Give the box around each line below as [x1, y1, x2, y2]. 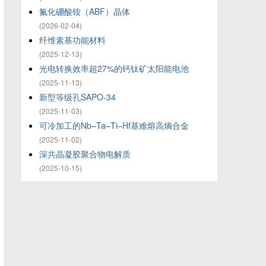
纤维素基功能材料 [39, 34, 106, 46]
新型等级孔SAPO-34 [39, 91, 116, 103]
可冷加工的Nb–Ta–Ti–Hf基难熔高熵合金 [39, 119, 189, 131]
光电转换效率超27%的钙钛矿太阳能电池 [39, 62, 189, 74]
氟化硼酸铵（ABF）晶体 [39, 5, 130, 17]
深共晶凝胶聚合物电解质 [39, 148, 131, 160]
